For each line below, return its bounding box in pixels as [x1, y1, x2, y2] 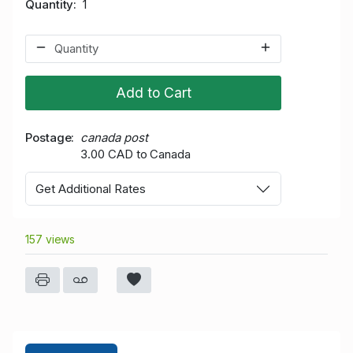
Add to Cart [115, 84, 191, 101]
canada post [80, 129, 148, 145]
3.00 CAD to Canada [80, 146, 191, 162]
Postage [25, 129, 72, 145]
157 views [25, 232, 76, 247]
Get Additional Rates [35, 180, 146, 196]
